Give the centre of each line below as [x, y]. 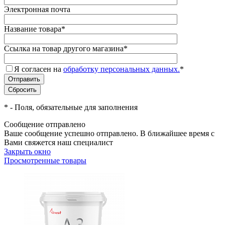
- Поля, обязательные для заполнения [73, 107]
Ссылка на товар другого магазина [64, 49]
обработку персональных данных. [122, 69]
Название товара [33, 29]
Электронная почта [37, 10]
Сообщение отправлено [45, 125]
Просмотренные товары [45, 161]
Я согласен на [39, 69]
